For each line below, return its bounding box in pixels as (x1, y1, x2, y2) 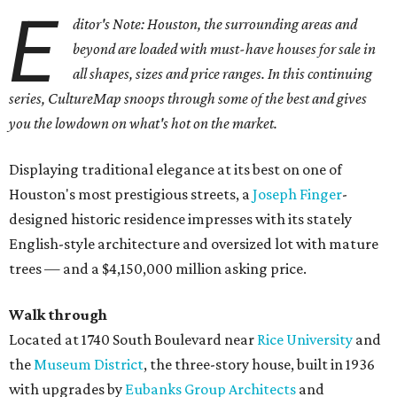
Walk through (9, 306, 107, 324)
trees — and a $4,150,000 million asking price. (9, 260, 307, 278)
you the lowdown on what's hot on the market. (9, 114, 277, 133)
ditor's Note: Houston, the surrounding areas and (73, 15, 358, 34)
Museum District (34, 355, 144, 374)
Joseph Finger (253, 185, 342, 204)
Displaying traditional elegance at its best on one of (9, 160, 342, 179)
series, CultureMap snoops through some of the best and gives (9, 90, 367, 108)
